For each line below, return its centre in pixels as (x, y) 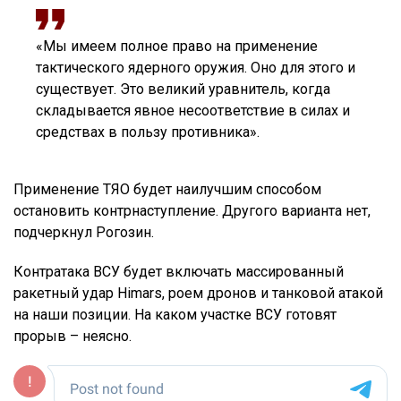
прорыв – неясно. (73, 337)
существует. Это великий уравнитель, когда (183, 90)
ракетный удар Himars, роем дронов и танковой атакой (198, 294)
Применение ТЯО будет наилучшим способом (167, 190)
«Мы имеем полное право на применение (177, 47)
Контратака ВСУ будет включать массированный (179, 272)
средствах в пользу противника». (148, 132)
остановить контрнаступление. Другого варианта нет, (192, 211)
